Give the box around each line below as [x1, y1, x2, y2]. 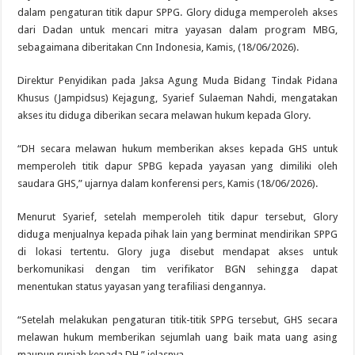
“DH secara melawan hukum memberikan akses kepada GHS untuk [17, 142, 338, 155]
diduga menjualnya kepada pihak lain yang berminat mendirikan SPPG [17, 227, 338, 240]
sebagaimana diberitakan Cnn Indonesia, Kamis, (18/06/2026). [17, 40, 300, 53]
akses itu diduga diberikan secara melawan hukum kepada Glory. [17, 109, 311, 121]
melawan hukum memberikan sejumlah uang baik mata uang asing [17, 330, 338, 343]
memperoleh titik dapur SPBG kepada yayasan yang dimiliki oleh [17, 159, 338, 172]
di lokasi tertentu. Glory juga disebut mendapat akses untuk [17, 245, 338, 258]
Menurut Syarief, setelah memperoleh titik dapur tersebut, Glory [17, 210, 338, 223]
